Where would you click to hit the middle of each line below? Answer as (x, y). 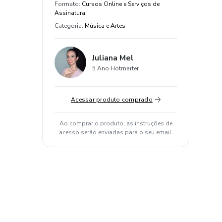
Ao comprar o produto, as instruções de (116, 123)
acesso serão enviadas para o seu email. (116, 132)
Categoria (68, 26)
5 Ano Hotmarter (115, 68)
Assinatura (70, 13)
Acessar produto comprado (112, 100)
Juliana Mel (113, 58)
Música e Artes (105, 26)
